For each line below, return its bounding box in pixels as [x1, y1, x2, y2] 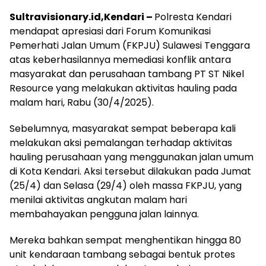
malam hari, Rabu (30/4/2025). [9, 95, 154, 109]
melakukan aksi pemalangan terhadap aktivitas [9, 135, 232, 150]
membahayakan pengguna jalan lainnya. [9, 207, 199, 221]
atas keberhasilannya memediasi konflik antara [9, 52, 231, 66]
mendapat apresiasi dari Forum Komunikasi [9, 24, 211, 38]
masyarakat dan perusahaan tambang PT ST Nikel [9, 66, 244, 81]
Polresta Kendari [154, 9, 232, 24]
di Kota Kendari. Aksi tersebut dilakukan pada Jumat [9, 164, 251, 178]
